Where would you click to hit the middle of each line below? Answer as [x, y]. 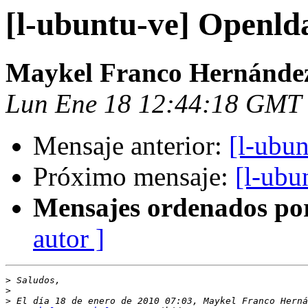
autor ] [69, 239]
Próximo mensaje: [134, 177]
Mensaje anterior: [131, 146]
